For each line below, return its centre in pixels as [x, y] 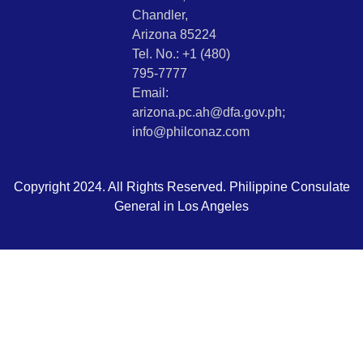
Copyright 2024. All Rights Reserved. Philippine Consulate [181, 187]
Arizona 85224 [174, 34]
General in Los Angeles [181, 207]
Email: [150, 92]
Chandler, [160, 15]
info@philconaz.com [190, 131]
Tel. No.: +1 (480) [181, 53]
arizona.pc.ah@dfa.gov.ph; [208, 112]
